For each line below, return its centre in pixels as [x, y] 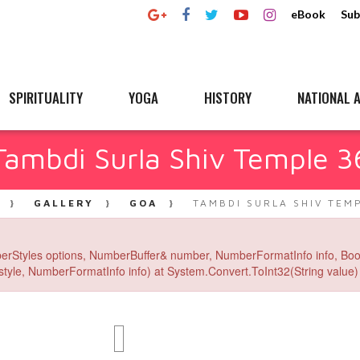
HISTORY [228, 98]
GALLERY [63, 203]
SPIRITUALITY [46, 98]
